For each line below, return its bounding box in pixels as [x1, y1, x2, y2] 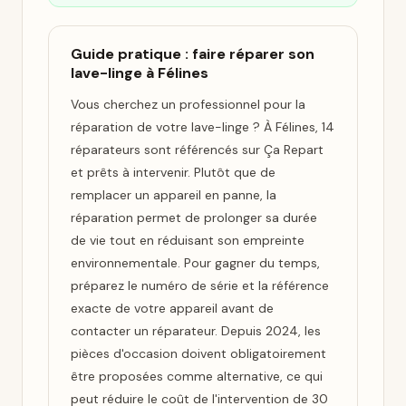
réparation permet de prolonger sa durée [71, 209, 317, 226]
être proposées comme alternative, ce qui [71, 368, 323, 384]
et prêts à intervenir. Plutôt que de [71, 164, 275, 180]
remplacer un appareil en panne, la [71, 187, 276, 203]
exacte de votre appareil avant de [71, 300, 274, 316]
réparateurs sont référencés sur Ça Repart [71, 141, 324, 158]
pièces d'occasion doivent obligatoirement [71, 345, 326, 362]
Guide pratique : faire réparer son [71, 44, 314, 63]
